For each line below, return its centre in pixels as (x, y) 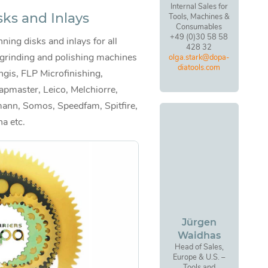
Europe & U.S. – (199, 257)
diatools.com (199, 68)
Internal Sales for (199, 7)
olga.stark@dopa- (199, 58)
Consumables (199, 27)
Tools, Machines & (199, 17)
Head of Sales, (199, 247)
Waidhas (199, 235)
